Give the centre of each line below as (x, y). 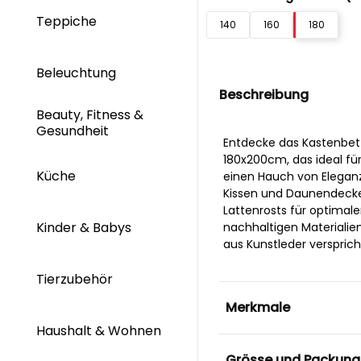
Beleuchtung (78, 73)
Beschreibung (263, 94)
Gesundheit (74, 131)
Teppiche (68, 21)
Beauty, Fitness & (90, 115)
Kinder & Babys (85, 227)
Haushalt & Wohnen (99, 331)
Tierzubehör (75, 280)
